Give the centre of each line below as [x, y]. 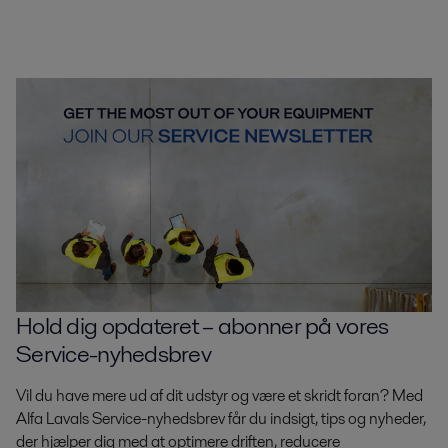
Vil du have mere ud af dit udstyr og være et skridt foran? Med [219, 395]
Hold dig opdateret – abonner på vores [202, 325]
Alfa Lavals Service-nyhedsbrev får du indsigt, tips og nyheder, [221, 418]
